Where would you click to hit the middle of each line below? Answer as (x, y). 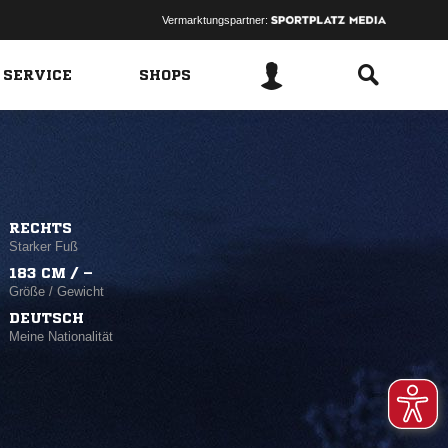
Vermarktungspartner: (216, 20)
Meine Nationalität (61, 336)
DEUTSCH (47, 317)
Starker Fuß (44, 246)
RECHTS (41, 227)
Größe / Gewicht (57, 291)
